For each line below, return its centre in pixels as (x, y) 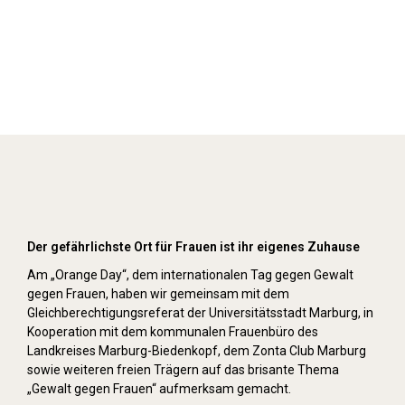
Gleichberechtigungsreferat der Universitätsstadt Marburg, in (200, 313)
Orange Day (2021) (202, 195)
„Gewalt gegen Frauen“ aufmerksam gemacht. (159, 389)
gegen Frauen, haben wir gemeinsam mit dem (158, 294)
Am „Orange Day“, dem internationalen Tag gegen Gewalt (190, 275)
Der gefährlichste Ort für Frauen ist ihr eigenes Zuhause (193, 247)
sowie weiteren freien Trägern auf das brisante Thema (183, 370)
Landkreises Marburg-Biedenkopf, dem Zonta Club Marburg (197, 351)
